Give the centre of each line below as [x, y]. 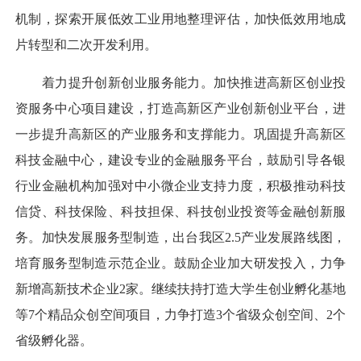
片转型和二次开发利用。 [86, 45]
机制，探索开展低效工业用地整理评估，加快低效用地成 [180, 19]
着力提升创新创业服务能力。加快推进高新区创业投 [180, 82]
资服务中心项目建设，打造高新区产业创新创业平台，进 [180, 108]
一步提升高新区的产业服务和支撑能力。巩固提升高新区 [180, 134]
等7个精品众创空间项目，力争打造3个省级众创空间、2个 [180, 314]
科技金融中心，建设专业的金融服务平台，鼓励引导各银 [180, 160]
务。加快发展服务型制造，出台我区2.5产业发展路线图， [180, 237]
